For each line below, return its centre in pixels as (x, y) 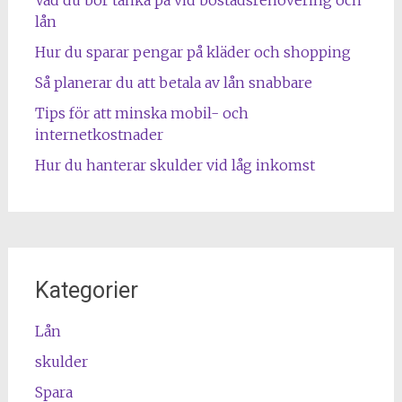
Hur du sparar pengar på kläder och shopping (192, 52)
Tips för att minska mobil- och (141, 113)
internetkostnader (99, 134)
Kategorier (86, 290)
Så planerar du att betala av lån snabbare (173, 82)
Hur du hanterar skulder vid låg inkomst (175, 165)
